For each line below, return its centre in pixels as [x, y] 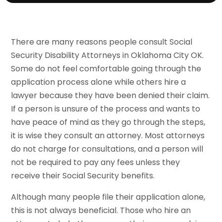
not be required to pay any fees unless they [96, 162]
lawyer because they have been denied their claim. [111, 95]
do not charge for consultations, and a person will [107, 149]
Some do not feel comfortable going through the [106, 68]
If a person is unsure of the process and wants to [106, 109]
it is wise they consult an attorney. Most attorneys [108, 135]
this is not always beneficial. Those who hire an [101, 210]
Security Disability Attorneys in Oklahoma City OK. [108, 55]
